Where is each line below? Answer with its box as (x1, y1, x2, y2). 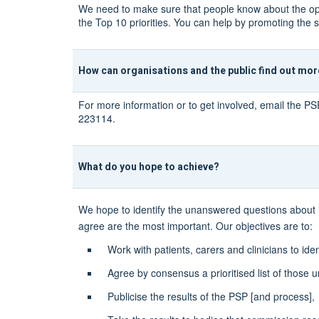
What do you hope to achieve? (78, 159, 219, 174)
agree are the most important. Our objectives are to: (78, 218, 313, 233)
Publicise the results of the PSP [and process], (107, 288, 315, 303)
